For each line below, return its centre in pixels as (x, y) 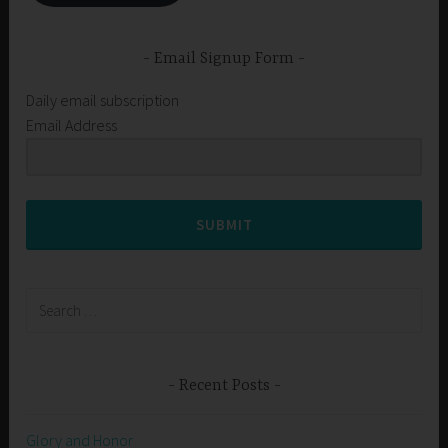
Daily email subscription (103, 99)
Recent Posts (224, 385)
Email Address (72, 124)
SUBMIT (224, 224)
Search (49, 299)
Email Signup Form (224, 59)
